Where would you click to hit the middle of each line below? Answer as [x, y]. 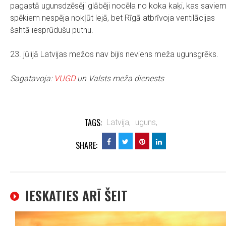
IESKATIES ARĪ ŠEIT [76, 195]
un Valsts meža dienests [120, 78]
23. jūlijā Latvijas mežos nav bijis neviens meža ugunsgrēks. [114, 54]
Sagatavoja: [32, 78]
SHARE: [86, 145]
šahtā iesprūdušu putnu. [52, 30]
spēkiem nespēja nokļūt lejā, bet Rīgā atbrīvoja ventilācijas [112, 18]
